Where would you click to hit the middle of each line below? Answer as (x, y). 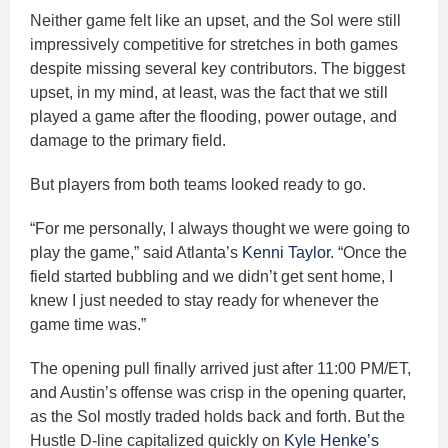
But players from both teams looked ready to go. (200, 185)
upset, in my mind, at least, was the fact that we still (209, 93)
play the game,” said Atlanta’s (136, 253)
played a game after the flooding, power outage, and (213, 117)
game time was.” (88, 325)
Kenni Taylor (286, 253)
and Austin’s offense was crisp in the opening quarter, (218, 393)
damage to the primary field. (130, 141)
